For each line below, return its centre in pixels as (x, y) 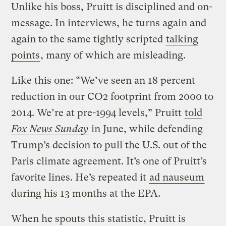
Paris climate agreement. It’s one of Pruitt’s (109, 161)
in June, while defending (146, 129)
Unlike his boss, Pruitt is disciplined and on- (112, 7)
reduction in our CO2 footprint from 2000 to (112, 97)
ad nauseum (177, 178)
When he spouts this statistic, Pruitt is (99, 219)
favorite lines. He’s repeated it (80, 178)
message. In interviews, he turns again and (109, 23)
